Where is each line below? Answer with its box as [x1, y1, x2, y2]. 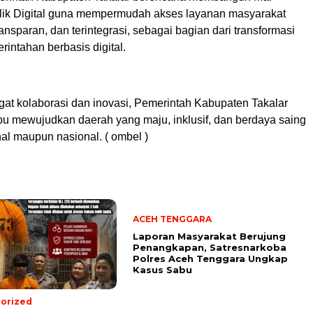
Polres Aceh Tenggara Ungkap [133, 252, 288, 264]
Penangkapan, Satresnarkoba [133, 241, 286, 253]
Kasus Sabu [133, 263, 192, 275]
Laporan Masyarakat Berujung [133, 230, 286, 242]
